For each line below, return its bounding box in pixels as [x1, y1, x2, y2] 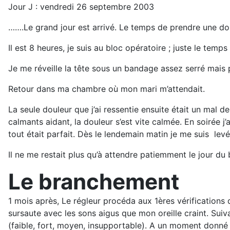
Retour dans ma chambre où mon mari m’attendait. [8, 84, 205, 94]
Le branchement [8, 168, 179, 195]
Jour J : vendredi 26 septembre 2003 [8, 2, 154, 12]
